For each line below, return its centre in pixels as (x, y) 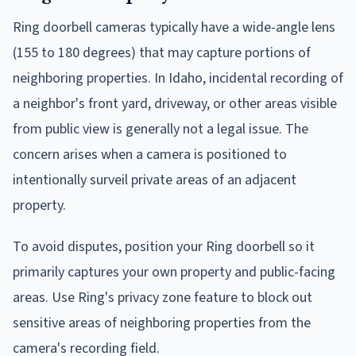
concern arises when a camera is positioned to (150, 154)
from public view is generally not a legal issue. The (161, 129)
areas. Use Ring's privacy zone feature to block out (163, 297)
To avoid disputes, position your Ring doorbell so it (164, 246)
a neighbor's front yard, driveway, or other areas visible (175, 103)
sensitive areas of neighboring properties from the (162, 323)
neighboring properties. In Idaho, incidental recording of (178, 78)
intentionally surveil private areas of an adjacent (155, 180)
